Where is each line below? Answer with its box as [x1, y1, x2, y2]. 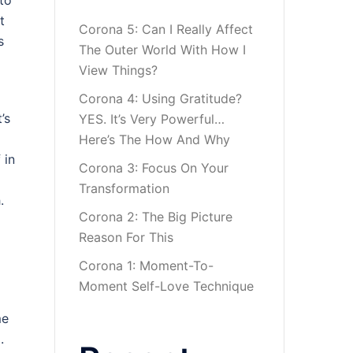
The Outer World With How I [78, 42, 246, 58]
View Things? [78, 62, 158, 78]
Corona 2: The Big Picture [78, 209, 232, 225]
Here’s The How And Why [78, 132, 230, 147]
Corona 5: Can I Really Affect [78, 21, 253, 37]
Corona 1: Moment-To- [78, 258, 214, 273]
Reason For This [78, 229, 173, 245]
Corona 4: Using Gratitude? [78, 91, 242, 106]
